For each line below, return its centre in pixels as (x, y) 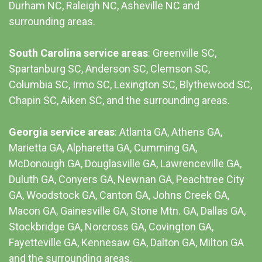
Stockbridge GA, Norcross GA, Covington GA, (111, 227)
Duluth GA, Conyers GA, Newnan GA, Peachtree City (127, 180)
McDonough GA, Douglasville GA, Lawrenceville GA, (125, 164)
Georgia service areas (62, 132)
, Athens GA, (195, 132)
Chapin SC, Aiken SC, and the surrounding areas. (119, 101)
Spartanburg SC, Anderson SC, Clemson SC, (109, 69)
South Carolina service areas (78, 53)
